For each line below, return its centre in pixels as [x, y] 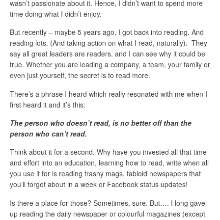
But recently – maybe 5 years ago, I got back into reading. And [107, 32]
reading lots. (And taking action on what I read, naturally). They [109, 43]
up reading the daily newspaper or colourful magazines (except [108, 213]
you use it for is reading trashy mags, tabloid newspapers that [105, 174]
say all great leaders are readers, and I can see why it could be [108, 54]
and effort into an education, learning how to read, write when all [109, 163]
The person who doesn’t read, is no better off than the [101, 123]
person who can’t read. [48, 134]
